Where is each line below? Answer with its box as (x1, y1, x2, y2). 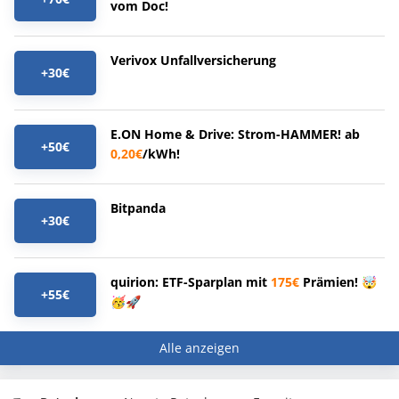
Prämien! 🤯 (299, 273, 377, 291)
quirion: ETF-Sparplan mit (110, 273, 271, 291)
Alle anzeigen (159, 339, 240, 357)
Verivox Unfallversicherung (110, 52, 276, 69)
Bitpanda (110, 199, 166, 217)
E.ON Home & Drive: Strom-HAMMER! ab (110, 126, 360, 143)
